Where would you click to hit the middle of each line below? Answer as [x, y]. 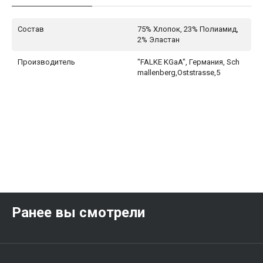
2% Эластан [159, 39]
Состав [31, 29]
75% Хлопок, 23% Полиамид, [188, 29]
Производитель [46, 62]
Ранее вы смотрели [78, 212]
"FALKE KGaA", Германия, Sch [188, 62]
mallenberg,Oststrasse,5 [179, 72]
